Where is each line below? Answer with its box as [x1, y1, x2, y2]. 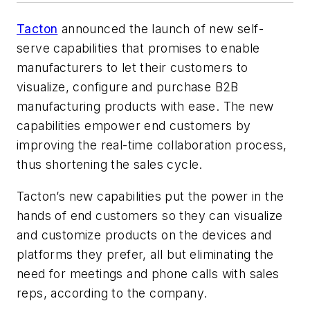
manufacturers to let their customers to [17, 60, 248, 75]
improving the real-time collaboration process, [17, 138, 287, 153]
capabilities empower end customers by [17, 118, 251, 134]
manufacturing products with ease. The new [17, 99, 274, 114]
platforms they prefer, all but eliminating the [17, 246, 274, 262]
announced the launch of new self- [57, 21, 264, 37]
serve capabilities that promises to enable [17, 41, 260, 56]
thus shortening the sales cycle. [17, 157, 207, 172]
